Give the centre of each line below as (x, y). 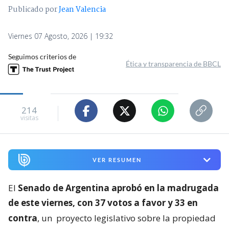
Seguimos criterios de (42, 57)
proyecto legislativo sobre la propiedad (136, 218)
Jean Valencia (82, 10)
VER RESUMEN (117, 160)
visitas (29, 118)
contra (23, 218)
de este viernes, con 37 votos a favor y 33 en (103, 202)
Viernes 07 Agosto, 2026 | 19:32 (61, 36)
